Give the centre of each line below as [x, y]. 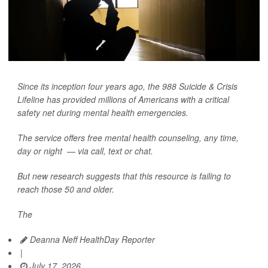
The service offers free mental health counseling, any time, [128, 137]
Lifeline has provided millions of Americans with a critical [123, 99]
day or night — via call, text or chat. [85, 150]
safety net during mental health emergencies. [103, 112]
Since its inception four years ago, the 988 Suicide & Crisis [127, 86]
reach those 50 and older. [66, 189]
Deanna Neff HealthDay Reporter [91, 239]
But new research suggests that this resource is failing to [124, 176]
